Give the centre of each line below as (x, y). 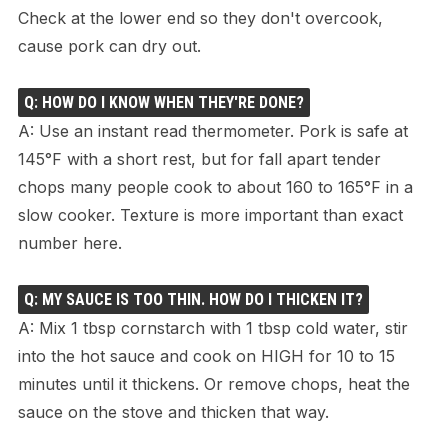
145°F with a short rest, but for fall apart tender (199, 158)
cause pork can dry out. (109, 45)
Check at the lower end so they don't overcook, (200, 17)
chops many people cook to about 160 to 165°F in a (215, 186)
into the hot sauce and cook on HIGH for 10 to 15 (206, 355)
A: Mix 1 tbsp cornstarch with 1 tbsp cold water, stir (212, 327)
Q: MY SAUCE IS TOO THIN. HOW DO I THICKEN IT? (193, 299)
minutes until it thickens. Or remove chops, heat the (213, 383)
